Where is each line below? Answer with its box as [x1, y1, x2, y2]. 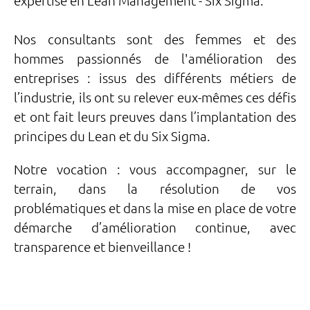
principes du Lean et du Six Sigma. [14, 127, 210, 145]
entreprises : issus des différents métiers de [14, 69, 296, 86]
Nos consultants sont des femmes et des [14, 30, 296, 48]
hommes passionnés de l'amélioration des [14, 50, 296, 67]
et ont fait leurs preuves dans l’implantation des [14, 108, 296, 125]
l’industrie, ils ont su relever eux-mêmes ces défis [14, 89, 296, 106]
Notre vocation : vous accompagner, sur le [14, 161, 296, 178]
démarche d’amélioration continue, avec [14, 219, 296, 236]
